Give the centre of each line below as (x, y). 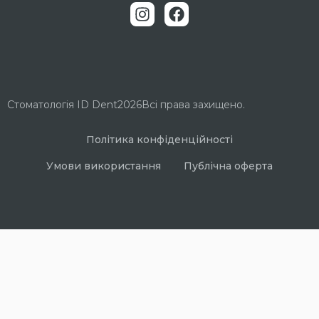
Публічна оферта (228, 166)
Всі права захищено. (193, 105)
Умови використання (104, 166)
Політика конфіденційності (159, 140)
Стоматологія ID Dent (62, 105)
